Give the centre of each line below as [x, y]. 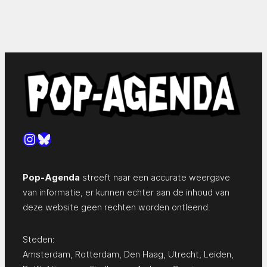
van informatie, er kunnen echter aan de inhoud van [126, 192]
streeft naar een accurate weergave [155, 177]
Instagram [55, 138]
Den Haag [144, 254]
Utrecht [184, 254]
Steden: [39, 239]
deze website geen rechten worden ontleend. [117, 207]
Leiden [218, 254]
